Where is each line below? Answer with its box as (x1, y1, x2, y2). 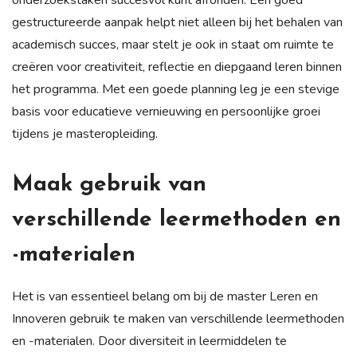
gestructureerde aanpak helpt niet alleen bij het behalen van (12, 13, 343, 31)
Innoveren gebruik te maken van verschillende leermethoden (12, 309, 344, 328)
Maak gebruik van (12, 173, 206, 196)
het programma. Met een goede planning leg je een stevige (12, 80, 339, 98)
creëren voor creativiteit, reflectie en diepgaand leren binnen (12, 57, 342, 76)
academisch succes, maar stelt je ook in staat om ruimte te (12, 35, 334, 53)
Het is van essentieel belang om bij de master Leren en (12, 287, 318, 305)
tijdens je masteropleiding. (12, 124, 158, 143)
